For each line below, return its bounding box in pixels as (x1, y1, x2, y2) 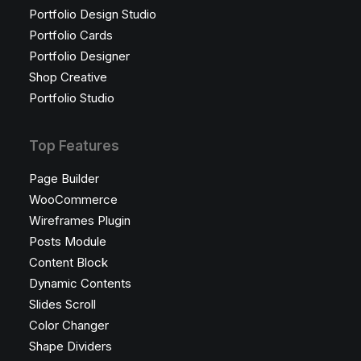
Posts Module (29, 234, 106, 249)
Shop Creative (29, 69, 107, 85)
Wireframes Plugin (29, 213, 131, 228)
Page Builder (29, 171, 99, 186)
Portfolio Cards (29, 27, 113, 43)
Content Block (29, 255, 108, 270)
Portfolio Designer (29, 48, 130, 64)
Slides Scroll (29, 297, 96, 312)
